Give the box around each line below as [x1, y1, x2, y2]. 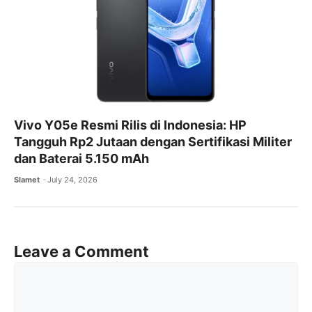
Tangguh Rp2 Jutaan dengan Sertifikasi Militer [14, 134, 292, 150]
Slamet [14, 175, 40, 185]
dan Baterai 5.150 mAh [14, 151, 149, 166]
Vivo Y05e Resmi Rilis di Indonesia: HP [14, 118, 247, 133]
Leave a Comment [14, 242, 149, 261]
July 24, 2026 [47, 175, 98, 185]
